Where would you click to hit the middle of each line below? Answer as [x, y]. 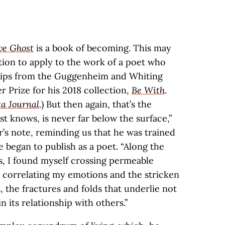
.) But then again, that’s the [95, 104]
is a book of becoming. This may [102, 48]
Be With [148, 90]
